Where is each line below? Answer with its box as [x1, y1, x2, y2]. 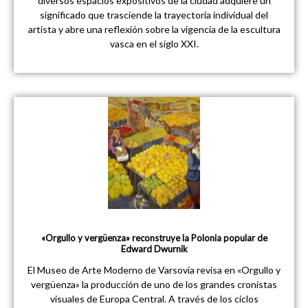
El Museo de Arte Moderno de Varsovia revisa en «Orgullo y [27, 264, 280, 276]
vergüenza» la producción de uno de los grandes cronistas [31, 278, 277, 291]
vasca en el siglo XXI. [109, 38, 199, 50]
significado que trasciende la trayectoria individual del [40, 9, 268, 21]
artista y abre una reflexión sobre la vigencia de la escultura [27, 23, 280, 36]
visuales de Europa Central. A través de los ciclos [49, 293, 258, 305]
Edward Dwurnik [120, 243, 188, 255]
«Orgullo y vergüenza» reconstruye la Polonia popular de [41, 232, 267, 244]
